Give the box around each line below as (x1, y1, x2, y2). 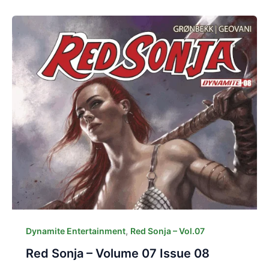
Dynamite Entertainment (25, 225, 125, 236)
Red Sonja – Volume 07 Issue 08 (25, 246, 210, 261)
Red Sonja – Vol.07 (130, 225, 205, 236)
